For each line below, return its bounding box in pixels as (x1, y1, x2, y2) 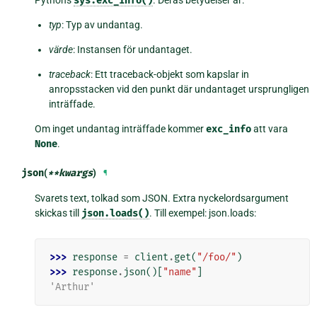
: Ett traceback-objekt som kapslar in (91, 69, 250, 81)
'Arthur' (50, 281, 96, 294)
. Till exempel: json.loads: (149, 207, 257, 219)
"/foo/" (197, 251, 237, 264)
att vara (251, 123, 289, 135)
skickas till (35, 207, 82, 219)
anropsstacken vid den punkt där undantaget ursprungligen (49, 83, 310, 96)
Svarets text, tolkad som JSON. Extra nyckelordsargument (35, 192, 289, 204)
